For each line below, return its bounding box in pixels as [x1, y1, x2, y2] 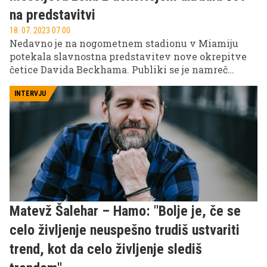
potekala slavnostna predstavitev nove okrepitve [10, 49, 247, 63]
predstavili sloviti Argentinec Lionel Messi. [10, 76, 219, 89]
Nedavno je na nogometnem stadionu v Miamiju [10, 36, 238, 49]
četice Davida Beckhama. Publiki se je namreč [10, 63, 228, 76]
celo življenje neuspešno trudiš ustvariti [10, 221, 240, 238]
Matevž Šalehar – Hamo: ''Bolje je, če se [10, 202, 241, 219]
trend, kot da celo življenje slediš [10, 240, 202, 257]
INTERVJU [14, 89, 46, 98]
